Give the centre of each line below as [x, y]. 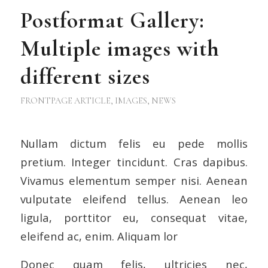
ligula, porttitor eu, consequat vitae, [134, 218]
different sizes [85, 77]
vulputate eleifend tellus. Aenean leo [134, 199]
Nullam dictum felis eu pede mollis [134, 144]
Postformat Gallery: [112, 20]
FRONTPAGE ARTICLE [65, 100]
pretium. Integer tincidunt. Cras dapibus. [134, 162]
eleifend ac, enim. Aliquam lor [99, 236]
